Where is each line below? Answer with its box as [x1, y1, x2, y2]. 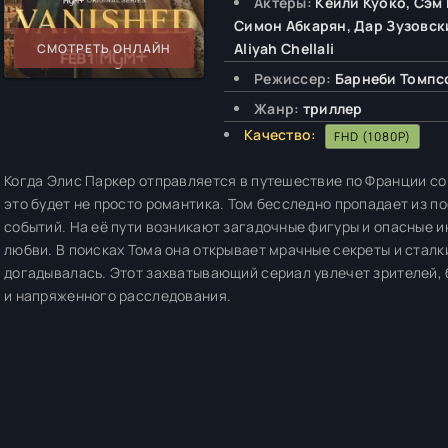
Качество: [244, 125, 317, 145]
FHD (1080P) [333, 128, 411, 145]
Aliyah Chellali [234, 39, 335, 58]
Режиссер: [254, 69, 332, 88]
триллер [302, 99, 363, 118]
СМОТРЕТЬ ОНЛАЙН [37, 39, 171, 57]
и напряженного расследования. [4, 286, 232, 305]
